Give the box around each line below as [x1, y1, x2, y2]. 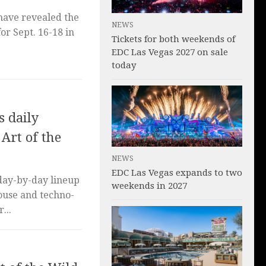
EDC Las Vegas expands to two [112, 167, 242, 179]
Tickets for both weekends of [112, 33, 235, 45]
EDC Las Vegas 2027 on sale [112, 46, 228, 58]
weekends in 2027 [112, 180, 187, 192]
